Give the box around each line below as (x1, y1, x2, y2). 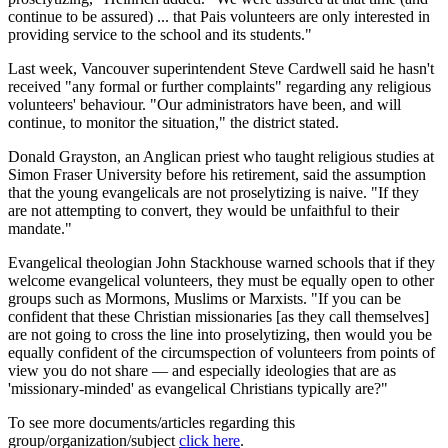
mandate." (8, 220, 72, 238)
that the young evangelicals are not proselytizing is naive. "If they (8, 184, 419, 202)
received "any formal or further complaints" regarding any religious (8, 78, 431, 96)
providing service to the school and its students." (8, 26, 312, 44)
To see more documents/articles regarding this (8, 414, 295, 432)
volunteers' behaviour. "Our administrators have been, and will (8, 96, 401, 114)
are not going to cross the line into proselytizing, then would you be (8, 326, 432, 344)
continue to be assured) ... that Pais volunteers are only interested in (8, 8, 430, 26)
